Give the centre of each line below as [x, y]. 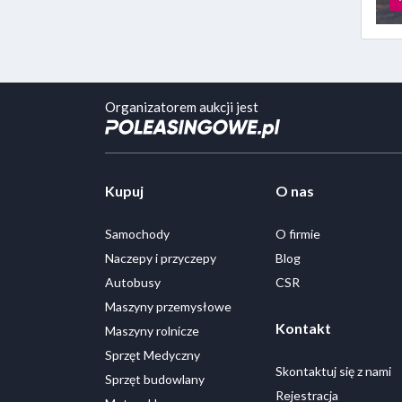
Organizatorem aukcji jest [182, 107]
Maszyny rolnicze [152, 330]
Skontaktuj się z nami [333, 371]
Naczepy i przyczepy [161, 258]
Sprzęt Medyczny [153, 354]
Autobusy [133, 282]
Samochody [137, 233]
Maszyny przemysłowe [168, 306]
